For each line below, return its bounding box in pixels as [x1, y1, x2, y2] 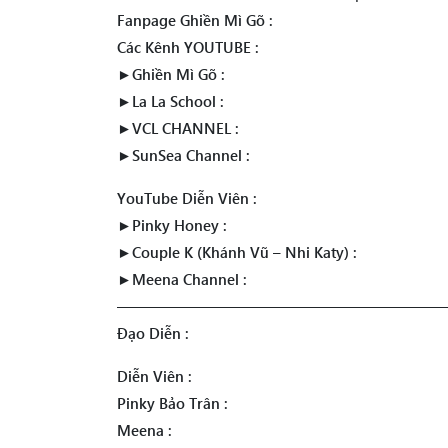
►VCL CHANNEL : [117, 118, 239, 138]
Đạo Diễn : [117, 323, 189, 343]
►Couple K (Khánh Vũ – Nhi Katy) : [117, 242, 357, 262]
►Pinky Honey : [117, 215, 227, 235]
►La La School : [117, 91, 224, 111]
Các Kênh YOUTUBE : [117, 37, 259, 57]
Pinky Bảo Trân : [117, 393, 228, 413]
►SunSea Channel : [117, 145, 250, 165]
